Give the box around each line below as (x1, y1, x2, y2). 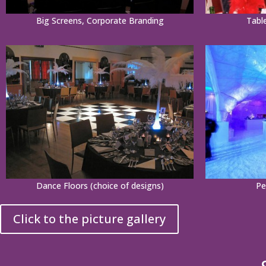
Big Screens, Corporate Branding (36, 15, 164, 27)
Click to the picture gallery (13, 210, 166, 227)
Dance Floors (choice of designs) (36, 179, 164, 191)
